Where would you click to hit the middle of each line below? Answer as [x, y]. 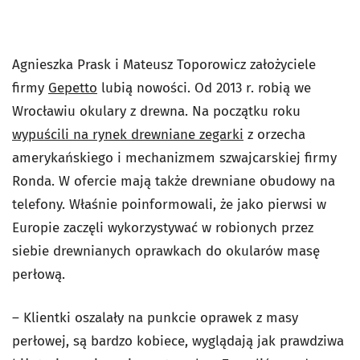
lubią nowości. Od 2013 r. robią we [204, 88]
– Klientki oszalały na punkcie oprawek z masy [155, 318]
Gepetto [73, 88]
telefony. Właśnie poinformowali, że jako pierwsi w [169, 205]
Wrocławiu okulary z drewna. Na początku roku [156, 111]
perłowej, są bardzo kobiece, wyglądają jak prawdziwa [178, 341]
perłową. [39, 274]
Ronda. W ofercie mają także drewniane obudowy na [174, 181]
